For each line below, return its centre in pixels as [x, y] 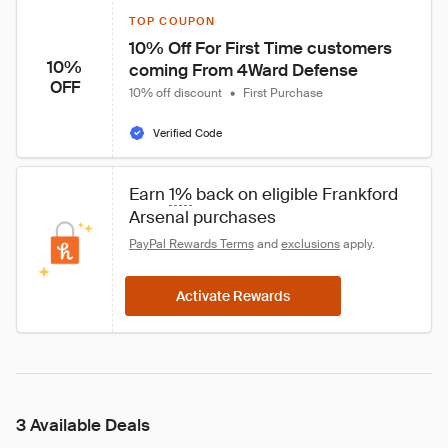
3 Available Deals [83, 425]
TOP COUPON [172, 21]
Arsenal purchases [202, 217]
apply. [357, 244]
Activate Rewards [233, 296]
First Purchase [283, 93]
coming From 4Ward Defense [243, 70]
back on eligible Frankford [297, 194]
